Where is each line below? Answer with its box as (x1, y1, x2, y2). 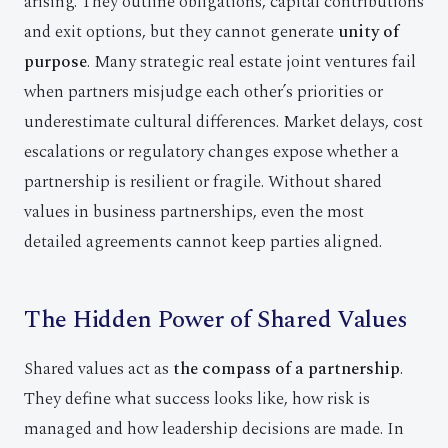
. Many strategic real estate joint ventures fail (87, 49, 416, 75)
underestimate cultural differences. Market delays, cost (24, 109, 423, 135)
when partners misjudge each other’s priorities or (24, 79, 383, 105)
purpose (24, 49, 87, 75)
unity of (338, 19, 399, 45)
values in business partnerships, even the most (24, 199, 364, 225)
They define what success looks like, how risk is (24, 386, 370, 412)
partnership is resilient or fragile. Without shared (24, 169, 382, 195)
